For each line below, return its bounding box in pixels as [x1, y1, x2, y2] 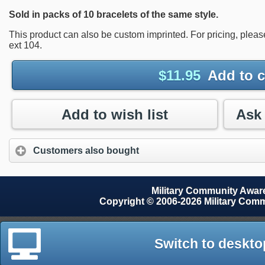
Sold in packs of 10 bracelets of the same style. [9, 9, 218, 20]
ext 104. [9, 40, 42, 50]
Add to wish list [62, 106, 168, 122]
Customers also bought [33, 145, 139, 156]
